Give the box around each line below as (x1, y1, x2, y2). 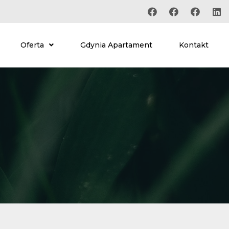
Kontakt (178, 40, 209, 50)
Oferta (20, 40, 44, 50)
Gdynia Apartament (80, 40, 152, 50)
